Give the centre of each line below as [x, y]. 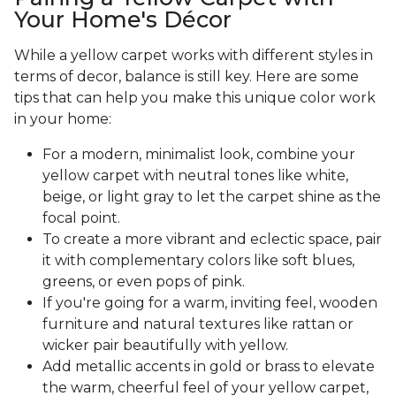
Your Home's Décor [123, 20]
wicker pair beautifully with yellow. [167, 346]
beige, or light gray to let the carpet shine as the [212, 197]
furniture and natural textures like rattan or [198, 324]
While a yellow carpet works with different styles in [194, 56]
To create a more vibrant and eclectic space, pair [212, 240]
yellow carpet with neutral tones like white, [195, 176]
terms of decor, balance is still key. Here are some [187, 77]
